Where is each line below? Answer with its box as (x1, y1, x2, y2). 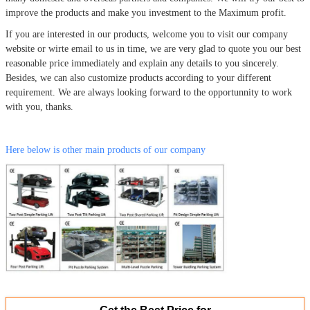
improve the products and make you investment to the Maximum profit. (6, 7, 286, 18)
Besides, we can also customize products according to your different (6, 72, 271, 83)
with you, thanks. (6, 101, 76, 112)
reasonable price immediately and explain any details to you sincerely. (6, 57, 279, 69)
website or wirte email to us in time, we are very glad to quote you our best (6, 43, 301, 54)
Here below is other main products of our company (6, 144, 206, 155)
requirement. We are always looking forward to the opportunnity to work (6, 86, 292, 98)
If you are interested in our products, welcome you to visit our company (6, 28, 288, 39)
